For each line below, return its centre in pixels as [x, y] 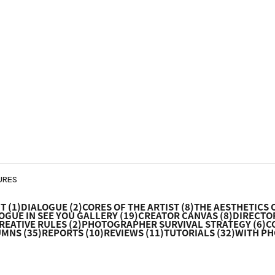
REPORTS [62, 233]
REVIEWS [123, 233]
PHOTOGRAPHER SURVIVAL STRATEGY [166, 224]
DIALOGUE [44, 207]
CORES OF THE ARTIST [130, 207]
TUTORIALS [189, 233]
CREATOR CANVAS [178, 215]
